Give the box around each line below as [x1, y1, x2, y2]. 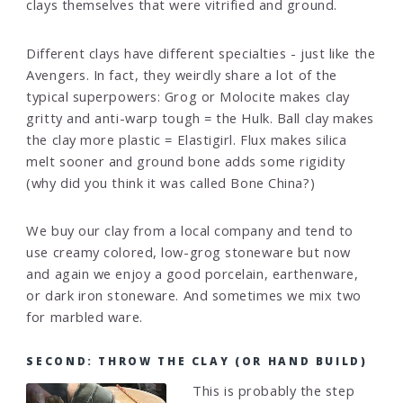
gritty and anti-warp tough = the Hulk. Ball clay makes [26, 108, 375, 127]
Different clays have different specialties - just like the [26, 43, 376, 62]
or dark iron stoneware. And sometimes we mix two [26, 286, 362, 304]
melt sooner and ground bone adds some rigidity [26, 151, 345, 170]
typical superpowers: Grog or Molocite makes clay [26, 86, 350, 105]
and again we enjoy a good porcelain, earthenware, [26, 264, 359, 282]
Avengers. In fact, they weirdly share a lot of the [26, 65, 337, 84]
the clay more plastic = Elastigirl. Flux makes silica [26, 130, 347, 148]
